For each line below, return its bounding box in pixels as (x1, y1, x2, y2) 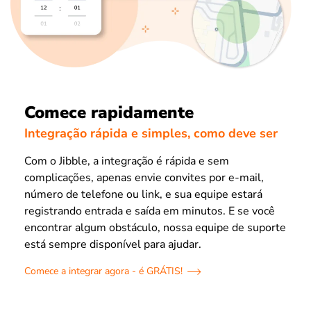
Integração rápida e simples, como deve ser (24, 125, 278, 142)
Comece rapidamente (24, 101, 194, 124)
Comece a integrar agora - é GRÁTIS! (24, 264, 183, 278)
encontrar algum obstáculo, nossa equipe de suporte (24, 220, 286, 236)
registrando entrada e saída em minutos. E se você (24, 203, 275, 219)
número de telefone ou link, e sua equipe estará (24, 187, 262, 203)
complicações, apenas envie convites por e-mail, (24, 170, 264, 186)
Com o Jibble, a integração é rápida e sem (24, 153, 229, 169)
